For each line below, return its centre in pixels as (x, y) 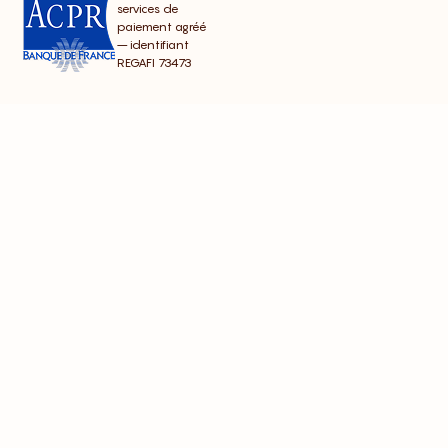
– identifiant (153, 45)
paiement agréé (162, 27)
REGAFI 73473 (154, 63)
